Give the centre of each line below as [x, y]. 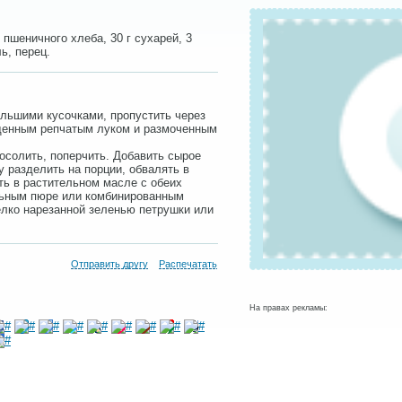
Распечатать [188, 264]
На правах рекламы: [288, 308]
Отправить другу [109, 264]
